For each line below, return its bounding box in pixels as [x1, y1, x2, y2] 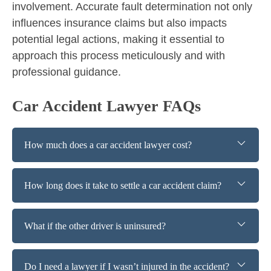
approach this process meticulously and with [12, 49, 225, 62]
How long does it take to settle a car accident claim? [24, 180, 221, 191]
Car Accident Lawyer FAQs [12, 97, 201, 115]
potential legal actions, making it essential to [12, 33, 224, 45]
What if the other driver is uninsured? [24, 220, 166, 231]
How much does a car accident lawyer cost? [24, 139, 192, 150]
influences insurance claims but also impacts [12, 16, 227, 29]
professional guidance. [12, 65, 121, 78]
